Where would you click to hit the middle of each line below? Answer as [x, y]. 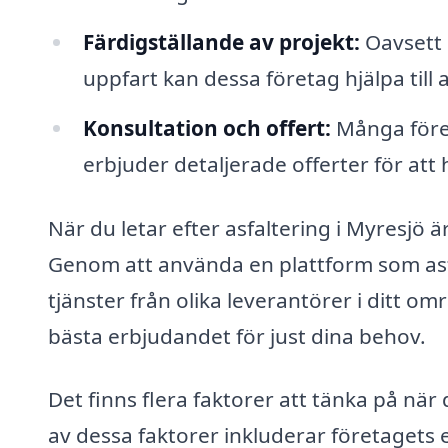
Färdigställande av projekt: [221, 42]
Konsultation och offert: [206, 127]
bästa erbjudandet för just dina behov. [237, 335]
